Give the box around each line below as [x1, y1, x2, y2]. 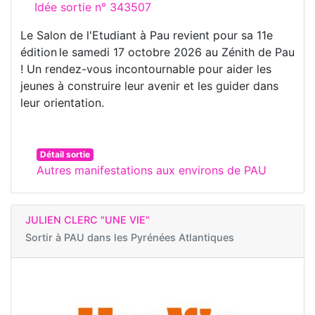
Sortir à [25, 231, 64, 244]
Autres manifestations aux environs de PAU [37, 163, 266, 178]
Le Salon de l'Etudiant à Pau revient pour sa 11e [20, 28, 273, 43]
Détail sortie [39, 149, 90, 160]
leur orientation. [20, 96, 104, 110]
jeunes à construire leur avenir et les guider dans [20, 79, 278, 94]
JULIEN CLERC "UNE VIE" [25, 214, 150, 226]
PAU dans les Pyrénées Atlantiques [64, 231, 234, 244]
